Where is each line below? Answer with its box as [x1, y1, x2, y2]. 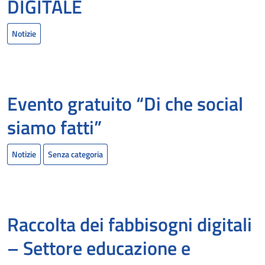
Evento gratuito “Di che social [7, 89, 243, 118]
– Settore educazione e [7, 234, 190, 263]
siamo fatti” [7, 113, 102, 142]
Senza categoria [48, 148, 103, 161]
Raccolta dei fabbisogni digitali [7, 210, 252, 239]
